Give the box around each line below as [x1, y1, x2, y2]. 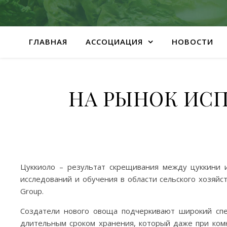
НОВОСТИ [171, 36, 213, 47]
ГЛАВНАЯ [28, 36, 67, 47]
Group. [20, 185, 44, 196]
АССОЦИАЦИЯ [85, 36, 143, 47]
